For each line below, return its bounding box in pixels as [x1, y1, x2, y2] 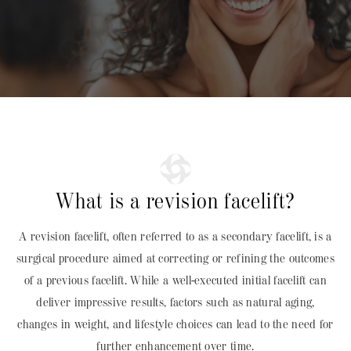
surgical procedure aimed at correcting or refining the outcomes [16, 251, 335, 267]
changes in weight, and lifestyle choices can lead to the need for [17, 317, 334, 333]
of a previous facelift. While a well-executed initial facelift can [24, 273, 327, 289]
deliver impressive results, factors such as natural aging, [36, 295, 315, 311]
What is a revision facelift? [55, 189, 296, 215]
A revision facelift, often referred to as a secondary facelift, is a [19, 230, 332, 245]
